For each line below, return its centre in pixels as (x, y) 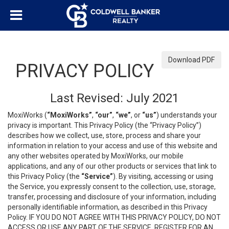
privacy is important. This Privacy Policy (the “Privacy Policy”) (105, 125)
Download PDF (191, 60)
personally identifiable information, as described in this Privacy (108, 207)
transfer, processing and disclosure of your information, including (112, 197)
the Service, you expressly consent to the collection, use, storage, (112, 187)
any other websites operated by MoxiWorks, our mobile (96, 156)
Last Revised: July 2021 (114, 98)
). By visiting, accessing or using (163, 176)
